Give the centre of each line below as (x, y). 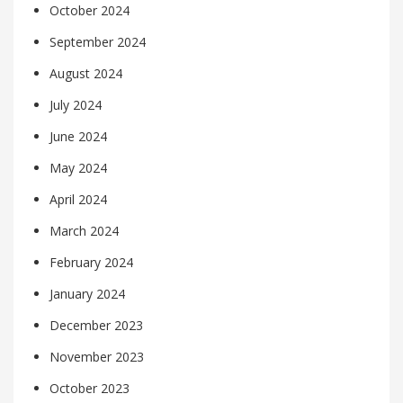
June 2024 (78, 136)
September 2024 (98, 41)
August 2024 (86, 73)
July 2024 (76, 104)
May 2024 (78, 167)
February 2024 (91, 262)
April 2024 (78, 199)
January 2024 (87, 293)
